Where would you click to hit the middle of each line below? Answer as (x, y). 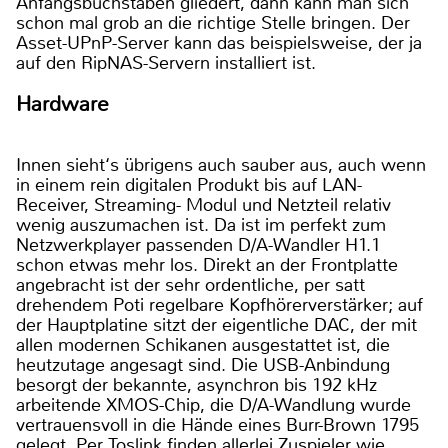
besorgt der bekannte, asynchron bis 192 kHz (196, 385)
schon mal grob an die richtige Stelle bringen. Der (213, 23)
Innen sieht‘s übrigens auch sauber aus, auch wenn (221, 165)
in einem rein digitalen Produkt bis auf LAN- (189, 185)
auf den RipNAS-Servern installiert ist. (166, 63)
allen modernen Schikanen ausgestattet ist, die (203, 345)
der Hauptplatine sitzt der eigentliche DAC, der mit (216, 325)
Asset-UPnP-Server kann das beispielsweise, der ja (219, 43)
